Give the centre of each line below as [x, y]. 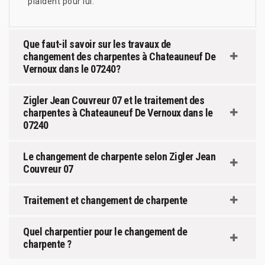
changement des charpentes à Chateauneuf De [119, 56]
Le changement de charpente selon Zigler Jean [119, 156]
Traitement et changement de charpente [105, 200]
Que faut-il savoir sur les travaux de [97, 44]
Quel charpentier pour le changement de [105, 231]
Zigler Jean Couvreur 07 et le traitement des [114, 100]
